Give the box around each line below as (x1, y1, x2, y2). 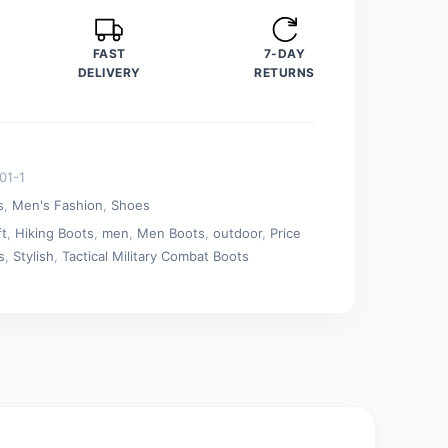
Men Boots (137, 224, 206, 241)
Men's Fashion (12, 196, 104, 213)
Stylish (13, 247, 55, 264)
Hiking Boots (15, 224, 95, 241)
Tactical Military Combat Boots (62, 247, 250, 264)
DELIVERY (77, 64, 141, 80)
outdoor (213, 224, 263, 241)
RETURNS (254, 64, 315, 80)
